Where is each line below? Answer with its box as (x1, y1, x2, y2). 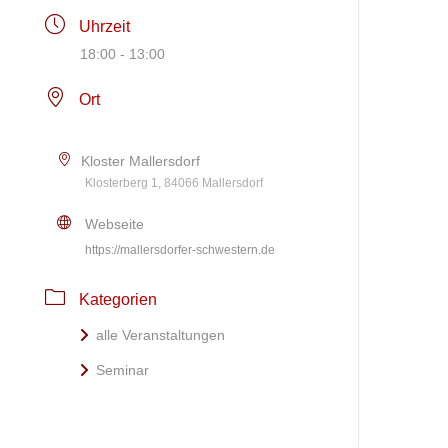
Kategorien (79, 290, 158, 308)
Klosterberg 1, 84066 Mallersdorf (85, 175, 264, 190)
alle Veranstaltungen (96, 326, 226, 343)
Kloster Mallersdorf (81, 152, 201, 169)
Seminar (96, 361, 150, 378)
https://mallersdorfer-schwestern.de (85, 242, 276, 257)
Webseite (85, 215, 145, 232)
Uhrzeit (79, 17, 131, 35)
